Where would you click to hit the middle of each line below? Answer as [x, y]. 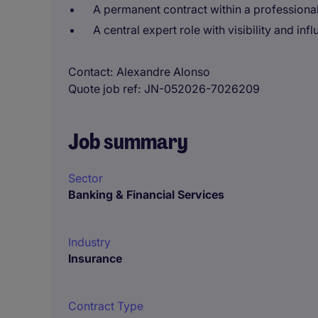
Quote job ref [103, 89]
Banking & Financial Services [146, 194]
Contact [89, 72]
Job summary [128, 142]
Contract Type [106, 306]
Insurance [95, 258]
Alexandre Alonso [163, 72]
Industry [89, 242]
